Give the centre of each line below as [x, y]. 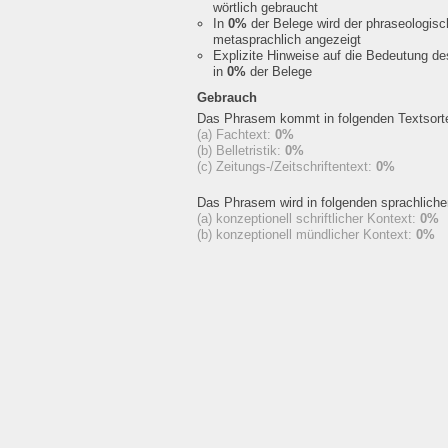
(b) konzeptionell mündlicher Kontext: [306, 234]
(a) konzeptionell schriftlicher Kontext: [308, 218]
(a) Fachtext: [236, 134]
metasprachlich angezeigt [287, 39]
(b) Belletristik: [241, 150]
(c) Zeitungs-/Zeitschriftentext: [286, 166]
